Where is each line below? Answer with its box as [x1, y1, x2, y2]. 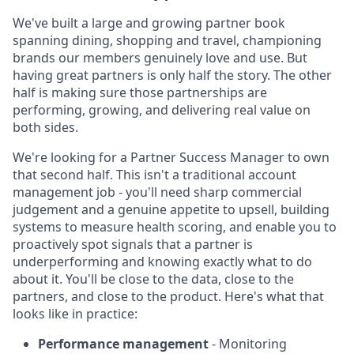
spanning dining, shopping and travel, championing [13, 32, 322, 49]
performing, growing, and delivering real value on [13, 101, 311, 119]
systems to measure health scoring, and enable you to [13, 218, 337, 235]
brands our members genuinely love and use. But [13, 49, 307, 66]
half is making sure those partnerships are [13, 84, 267, 101]
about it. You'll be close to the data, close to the [13, 270, 294, 288]
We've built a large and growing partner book [13, 14, 285, 32]
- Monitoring [209, 335, 287, 352]
